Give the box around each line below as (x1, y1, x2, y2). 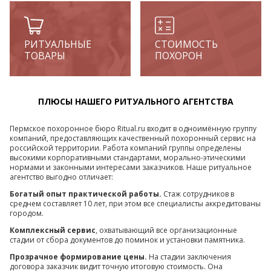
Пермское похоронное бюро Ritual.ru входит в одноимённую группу (10, 123, 256, 134)
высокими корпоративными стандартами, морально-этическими (10, 152, 246, 163)
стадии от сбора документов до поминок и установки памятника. (10, 235, 245, 246)
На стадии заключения (147, 252, 231, 263)
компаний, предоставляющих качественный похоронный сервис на (10, 133, 256, 144)
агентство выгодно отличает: (10, 172, 113, 183)
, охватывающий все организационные (96, 225, 237, 236)
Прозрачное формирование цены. (10, 252, 147, 263)
